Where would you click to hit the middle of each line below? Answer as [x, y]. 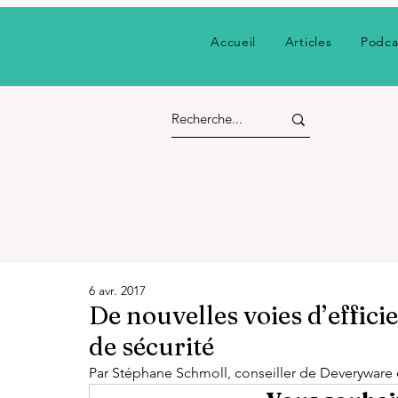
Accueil [234, 42]
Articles [308, 42]
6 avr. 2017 [117, 291]
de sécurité [151, 346]
